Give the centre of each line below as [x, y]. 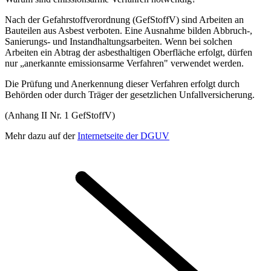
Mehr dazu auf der [41, 135]
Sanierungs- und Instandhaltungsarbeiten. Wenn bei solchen [119, 41]
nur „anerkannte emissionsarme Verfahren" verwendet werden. [124, 63]
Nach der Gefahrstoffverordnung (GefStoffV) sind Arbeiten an [124, 19]
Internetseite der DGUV [123, 135]
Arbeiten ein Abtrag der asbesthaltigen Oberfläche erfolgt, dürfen [129, 52]
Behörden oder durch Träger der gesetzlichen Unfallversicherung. [130, 94]
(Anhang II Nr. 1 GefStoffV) [60, 115]
